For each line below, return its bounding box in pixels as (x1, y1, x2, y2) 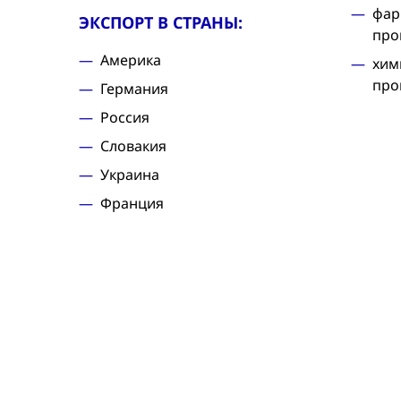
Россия (100, 107, 149, 127)
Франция (100, 193, 164, 213)
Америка (100, 50, 161, 70)
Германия (100, 79, 168, 98)
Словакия (100, 136, 166, 156)
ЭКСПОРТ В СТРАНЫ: (79, 12, 243, 33)
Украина (100, 165, 159, 184)
